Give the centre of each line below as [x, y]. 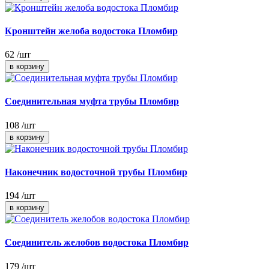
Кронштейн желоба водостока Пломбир [91, 31]
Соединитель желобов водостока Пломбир [97, 243]
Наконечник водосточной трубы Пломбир [96, 172]
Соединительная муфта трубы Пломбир [92, 101]
